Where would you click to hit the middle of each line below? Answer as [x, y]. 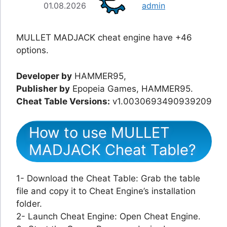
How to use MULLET [99, 133]
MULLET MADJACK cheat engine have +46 [104, 38]
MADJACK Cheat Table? [112, 150]
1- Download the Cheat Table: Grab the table [108, 179]
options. [32, 50]
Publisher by [43, 88]
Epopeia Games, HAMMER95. [131, 88]
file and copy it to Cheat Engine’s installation [106, 191]
